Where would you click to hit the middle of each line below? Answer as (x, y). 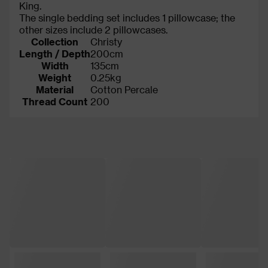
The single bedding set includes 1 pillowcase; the (127, 17)
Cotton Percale (124, 89)
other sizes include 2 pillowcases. (93, 29)
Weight (55, 77)
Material (55, 89)
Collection (55, 41)
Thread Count (55, 101)
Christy (106, 41)
